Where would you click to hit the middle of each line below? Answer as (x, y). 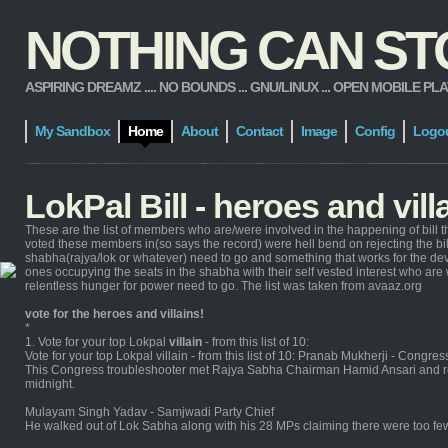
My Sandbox (72, 131)
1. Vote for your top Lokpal (97, 342)
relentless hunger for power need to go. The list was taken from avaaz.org (223, 286)
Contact (259, 131)
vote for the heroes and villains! (114, 314)
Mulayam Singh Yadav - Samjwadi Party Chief (149, 412)
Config (375, 131)
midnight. (50, 384)
